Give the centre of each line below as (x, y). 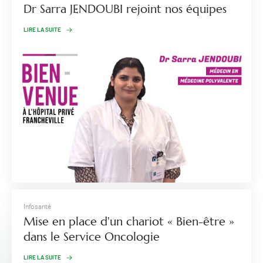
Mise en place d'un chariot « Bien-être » (129, 221)
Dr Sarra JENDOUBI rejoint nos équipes (125, 9)
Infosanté (37, 206)
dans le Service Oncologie (92, 237)
